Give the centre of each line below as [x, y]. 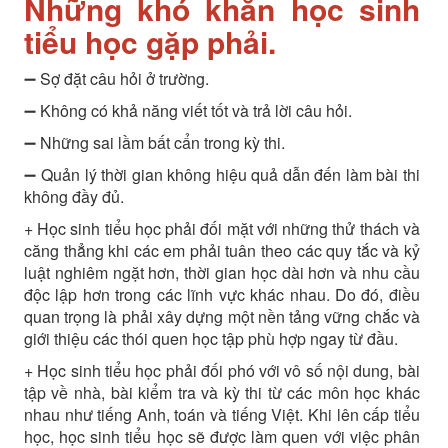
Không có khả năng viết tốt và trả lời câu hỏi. [193, 110]
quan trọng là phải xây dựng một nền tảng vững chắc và [221, 316]
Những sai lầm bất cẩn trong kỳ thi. [160, 142]
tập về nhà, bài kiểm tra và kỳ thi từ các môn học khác [221, 392]
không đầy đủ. [73, 196]
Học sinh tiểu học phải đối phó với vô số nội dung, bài [226, 370]
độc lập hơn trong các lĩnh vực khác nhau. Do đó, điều [221, 294]
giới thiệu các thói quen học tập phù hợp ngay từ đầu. [210, 338]
